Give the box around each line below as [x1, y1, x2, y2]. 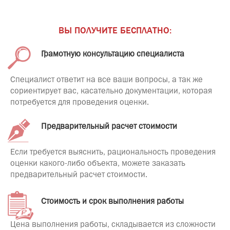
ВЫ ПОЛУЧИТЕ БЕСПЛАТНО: [59, 25, 171, 36]
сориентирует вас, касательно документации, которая [10, 88, 212, 95]
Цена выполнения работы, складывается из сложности [10, 221, 216, 228]
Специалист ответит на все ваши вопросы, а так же [10, 76, 203, 84]
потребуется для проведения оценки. [10, 99, 149, 106]
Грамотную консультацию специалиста [41, 51, 184, 58]
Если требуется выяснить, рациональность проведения [10, 149, 216, 156]
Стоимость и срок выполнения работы [41, 198, 184, 205]
